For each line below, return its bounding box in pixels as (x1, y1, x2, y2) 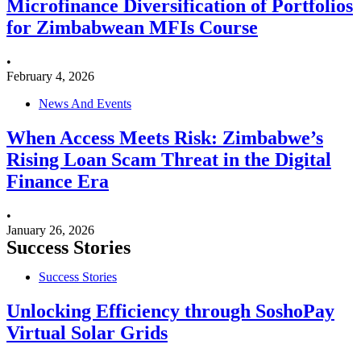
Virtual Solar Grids (6, 322, 168, 343)
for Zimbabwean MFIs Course (6, 17, 258, 39)
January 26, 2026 (6, 223, 94, 237)
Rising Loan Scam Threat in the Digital (6, 149, 331, 171)
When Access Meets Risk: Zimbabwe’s (6, 127, 323, 149)
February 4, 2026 (6, 69, 94, 84)
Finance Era (6, 171, 109, 193)
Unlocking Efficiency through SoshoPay (6, 300, 334, 322)
